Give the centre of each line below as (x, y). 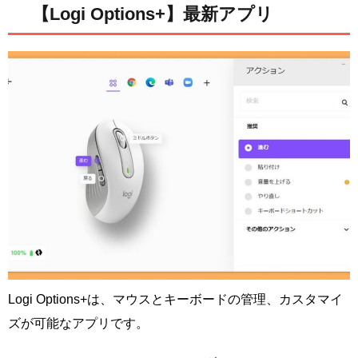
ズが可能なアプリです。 (78, 323)
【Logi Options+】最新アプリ (153, 14)
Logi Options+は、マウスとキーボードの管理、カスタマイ (175, 299)
